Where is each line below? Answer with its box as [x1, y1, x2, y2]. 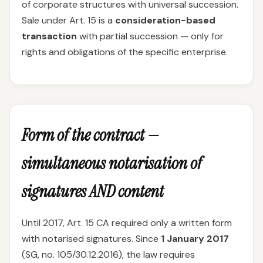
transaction [22, 30, 77, 42]
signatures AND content [22, 180, 164, 203]
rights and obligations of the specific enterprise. [22, 46, 228, 58]
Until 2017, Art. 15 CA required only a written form [22, 217, 232, 229]
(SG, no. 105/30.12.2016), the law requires [22, 248, 195, 261]
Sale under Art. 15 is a [22, 14, 115, 26]
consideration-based [115, 14, 215, 26]
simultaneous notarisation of [22, 152, 202, 174]
